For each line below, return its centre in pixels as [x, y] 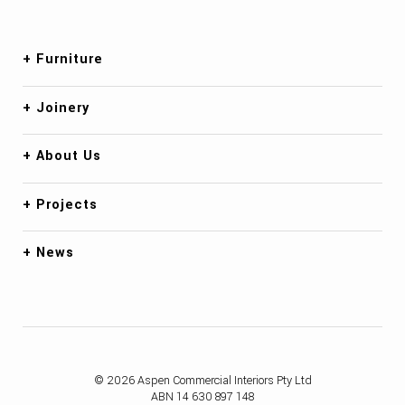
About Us [69, 156]
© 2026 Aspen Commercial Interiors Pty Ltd [202, 380]
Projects [67, 204]
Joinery [63, 108]
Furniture [70, 60]
